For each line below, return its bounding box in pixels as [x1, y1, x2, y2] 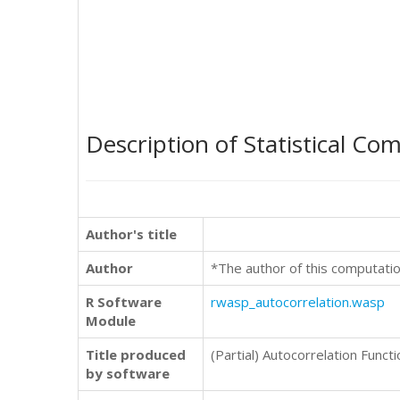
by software [86, 364, 170, 382]
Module [86, 312, 136, 329]
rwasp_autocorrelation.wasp [211, 293, 385, 311]
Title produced [86, 346, 186, 363]
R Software [86, 293, 162, 311]
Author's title [86, 225, 177, 243]
